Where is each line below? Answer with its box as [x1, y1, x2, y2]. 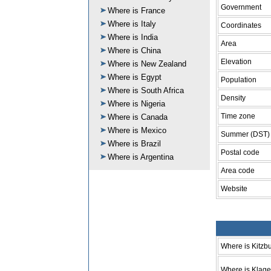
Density [221, 93, 246, 102]
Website [221, 184, 247, 193]
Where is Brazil [108, 139, 161, 148]
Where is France [108, 6, 165, 15]
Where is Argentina [108, 152, 174, 162]
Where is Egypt [108, 73, 162, 82]
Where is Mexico [108, 126, 166, 135]
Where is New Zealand [108, 59, 186, 68]
